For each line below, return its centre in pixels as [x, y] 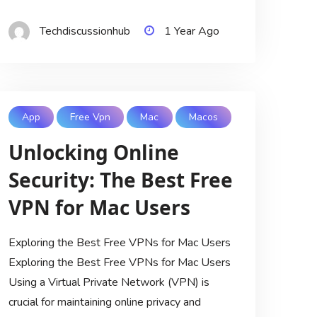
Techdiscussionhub [85, 31]
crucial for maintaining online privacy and [104, 302]
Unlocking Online [93, 152]
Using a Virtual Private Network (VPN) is [109, 283]
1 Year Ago [191, 31]
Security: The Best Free [120, 180]
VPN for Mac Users [99, 208]
